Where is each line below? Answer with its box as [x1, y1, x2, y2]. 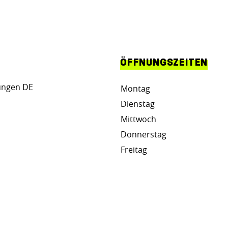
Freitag [121, 144, 147, 155]
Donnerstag [121, 129, 166, 140]
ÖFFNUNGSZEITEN [120, 59, 208, 68]
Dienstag [121, 98, 155, 109]
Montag [121, 83, 150, 94]
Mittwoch [121, 113, 156, 125]
